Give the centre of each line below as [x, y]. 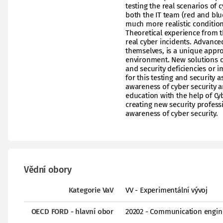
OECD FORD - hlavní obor [72, 212]
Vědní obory [48, 170]
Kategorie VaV [91, 190]
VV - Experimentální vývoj [167, 190]
